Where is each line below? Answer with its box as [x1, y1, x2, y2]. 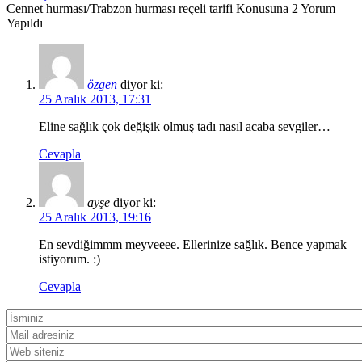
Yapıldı [6, 16, 43, 31]
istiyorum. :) [39, 252, 100, 267]
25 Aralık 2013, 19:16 [39, 210, 151, 225]
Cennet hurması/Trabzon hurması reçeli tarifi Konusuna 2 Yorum [6, 2, 335, 16]
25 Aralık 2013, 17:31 [39, 92, 151, 107]
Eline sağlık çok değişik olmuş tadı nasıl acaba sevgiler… [39, 120, 330, 134]
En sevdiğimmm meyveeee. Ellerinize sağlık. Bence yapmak [39, 238, 347, 252]
